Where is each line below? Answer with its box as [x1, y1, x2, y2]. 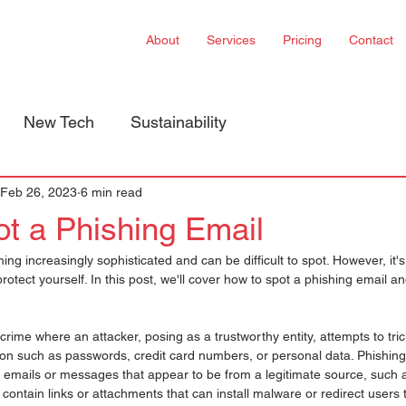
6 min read [81, 184, 142, 199]
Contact [349, 33, 393, 47]
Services [207, 33, 256, 47]
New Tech [24, 111, 94, 131]
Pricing [283, 33, 322, 47]
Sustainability [130, 111, 227, 131]
